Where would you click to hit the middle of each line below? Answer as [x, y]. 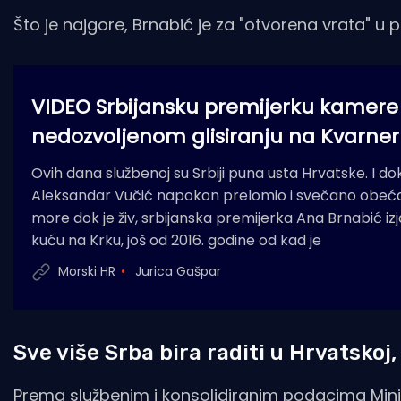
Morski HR [87, 272]
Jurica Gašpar [178, 272]
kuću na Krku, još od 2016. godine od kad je [176, 240]
